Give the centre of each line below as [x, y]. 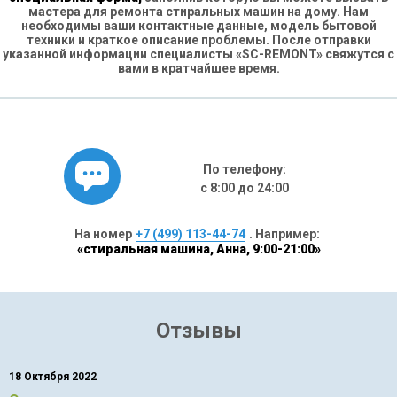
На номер [103, 234]
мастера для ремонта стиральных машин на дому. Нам [198, 12]
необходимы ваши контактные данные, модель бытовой [198, 26]
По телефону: [245, 169]
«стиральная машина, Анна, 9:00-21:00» [198, 249]
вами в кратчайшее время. [198, 68]
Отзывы [198, 331]
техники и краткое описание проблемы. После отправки [198, 40]
